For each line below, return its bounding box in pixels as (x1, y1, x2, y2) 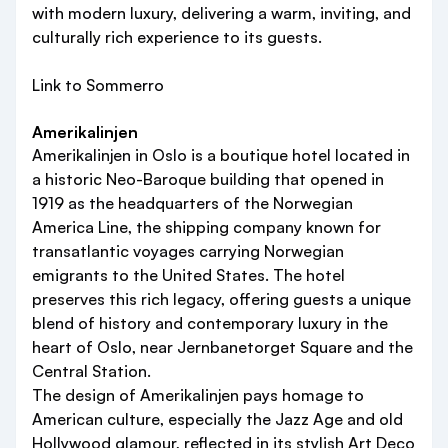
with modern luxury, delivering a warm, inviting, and (32, 3, 411, 24)
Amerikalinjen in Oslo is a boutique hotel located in (32, 145, 410, 166)
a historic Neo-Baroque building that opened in (32, 169, 384, 190)
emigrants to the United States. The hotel (32, 265, 345, 286)
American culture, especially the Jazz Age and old (32, 409, 403, 430)
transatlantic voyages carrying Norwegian (32, 241, 344, 262)
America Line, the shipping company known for (32, 217, 381, 238)
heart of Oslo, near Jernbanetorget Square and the (32, 337, 413, 358)
